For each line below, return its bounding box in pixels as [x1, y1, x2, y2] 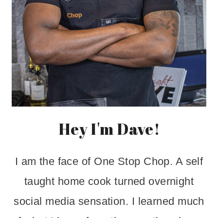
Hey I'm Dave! [58, 118, 160, 140]
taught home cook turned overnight [24, 175, 194, 188]
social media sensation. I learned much [14, 195, 204, 208]
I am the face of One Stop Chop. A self [15, 155, 203, 168]
